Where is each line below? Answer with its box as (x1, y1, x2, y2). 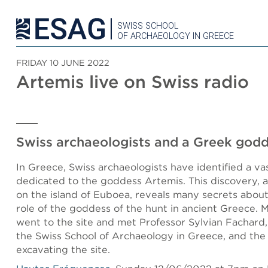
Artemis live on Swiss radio (16, 71, 249, 92)
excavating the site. (16, 243, 110, 255)
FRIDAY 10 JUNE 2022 (16, 57, 109, 68)
